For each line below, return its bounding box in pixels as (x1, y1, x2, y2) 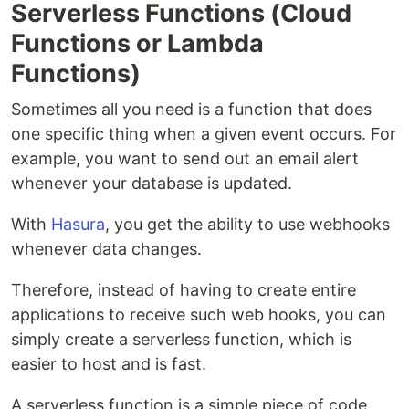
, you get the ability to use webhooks (105, 214, 390, 234)
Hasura (51, 214, 105, 234)
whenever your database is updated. (11, 173, 292, 193)
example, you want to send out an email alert (11, 148, 359, 168)
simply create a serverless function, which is (11, 329, 351, 349)
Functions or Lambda (11, 27, 264, 58)
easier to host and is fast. (11, 353, 206, 373)
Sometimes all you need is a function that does (11, 99, 372, 119)
